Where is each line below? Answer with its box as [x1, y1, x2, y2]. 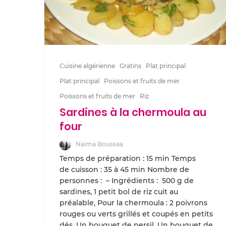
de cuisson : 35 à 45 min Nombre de [60, 164, 189, 174]
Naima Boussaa [76, 140, 123, 148]
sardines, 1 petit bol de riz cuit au [60, 187, 178, 196]
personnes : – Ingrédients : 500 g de [60, 176, 194, 185]
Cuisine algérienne [60, 62, 115, 70]
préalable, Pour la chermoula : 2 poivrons [60, 198, 207, 207]
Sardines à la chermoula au [60, 104, 206, 120]
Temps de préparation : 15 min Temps [60, 153, 196, 163]
